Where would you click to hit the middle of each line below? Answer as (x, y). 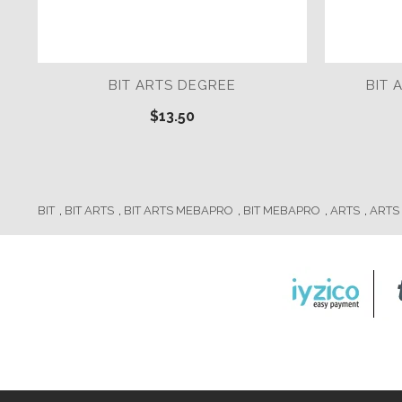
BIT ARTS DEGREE (172, 86)
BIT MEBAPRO (282, 211)
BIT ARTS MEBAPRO (179, 211)
